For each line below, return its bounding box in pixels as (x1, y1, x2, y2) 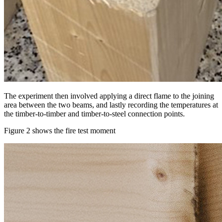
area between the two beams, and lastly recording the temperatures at (4, 100, 218, 109)
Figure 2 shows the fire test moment (4, 126, 117, 135)
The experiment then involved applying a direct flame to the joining (4, 91, 214, 100)
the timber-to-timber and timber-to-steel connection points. (4, 109, 187, 118)
